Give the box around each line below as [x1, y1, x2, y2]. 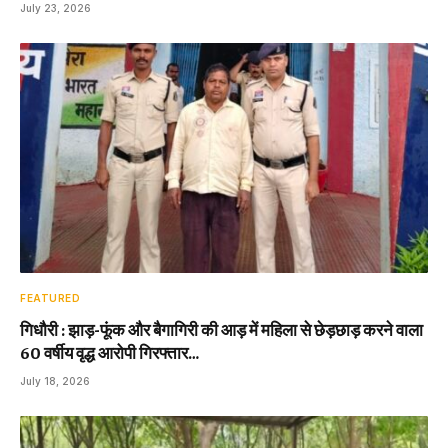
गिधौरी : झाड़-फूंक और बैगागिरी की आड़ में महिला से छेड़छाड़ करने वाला [20, 317, 423, 340]
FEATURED [20, 291, 80, 304]
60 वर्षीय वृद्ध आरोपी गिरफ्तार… [20, 340, 199, 363]
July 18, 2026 [20, 374, 90, 387]
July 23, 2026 [20, 2, 91, 15]
